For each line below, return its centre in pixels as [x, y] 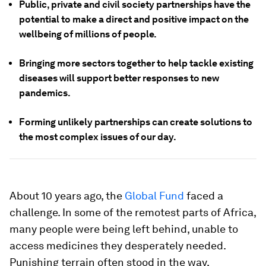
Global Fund [154, 196]
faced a [204, 196]
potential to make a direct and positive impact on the [134, 19]
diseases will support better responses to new [119, 78]
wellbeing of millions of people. [88, 34]
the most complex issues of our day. [98, 137]
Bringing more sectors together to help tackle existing [136, 63]
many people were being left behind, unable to [124, 229]
